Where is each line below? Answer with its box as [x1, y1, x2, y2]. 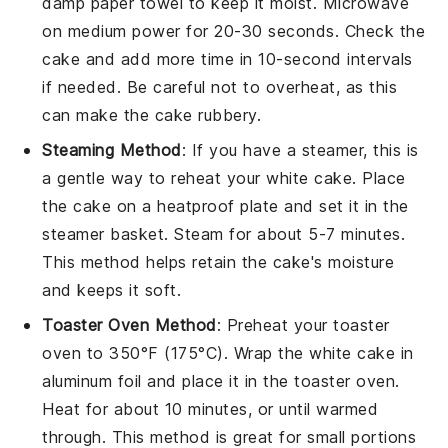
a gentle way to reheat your [42, 167, 267, 188]
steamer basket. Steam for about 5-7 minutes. [42, 223, 406, 244]
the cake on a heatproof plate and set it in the [42, 195, 409, 216]
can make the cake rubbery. [42, 104, 262, 125]
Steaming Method [42, 139, 182, 160]
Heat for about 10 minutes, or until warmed [42, 398, 379, 419]
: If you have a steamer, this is [181, 139, 419, 160]
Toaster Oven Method [42, 314, 217, 335]
